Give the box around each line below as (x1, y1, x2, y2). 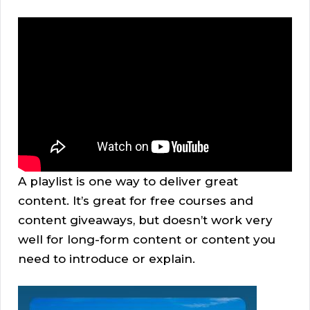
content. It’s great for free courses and (18, 194, 253, 208)
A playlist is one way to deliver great (18, 174, 238, 189)
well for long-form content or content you (18, 232, 275, 247)
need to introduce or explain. (18, 252, 195, 266)
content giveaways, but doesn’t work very (18, 213, 273, 228)
